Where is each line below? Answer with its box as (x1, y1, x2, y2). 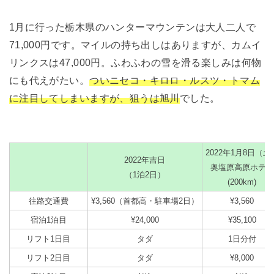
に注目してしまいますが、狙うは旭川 (9, 92, 180, 104)
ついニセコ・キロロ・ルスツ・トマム (89, 75, 261, 86)
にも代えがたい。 (9, 75, 90, 86)
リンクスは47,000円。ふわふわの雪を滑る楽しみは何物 (9, 57, 262, 68)
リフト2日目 (26, 253, 71, 263)
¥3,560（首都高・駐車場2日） (91, 196, 199, 206)
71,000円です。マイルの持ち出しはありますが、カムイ (9, 39, 262, 51)
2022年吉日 (124, 155, 166, 165)
